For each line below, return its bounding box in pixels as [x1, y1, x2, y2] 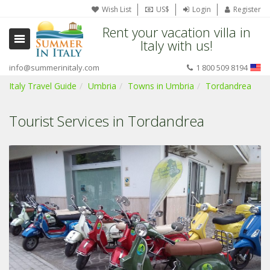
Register [233, 4, 261, 14]
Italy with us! [140, 36, 213, 54]
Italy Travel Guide [9, 80, 77, 92]
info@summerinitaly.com [9, 62, 99, 73]
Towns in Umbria [128, 80, 194, 92]
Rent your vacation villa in [102, 23, 251, 41]
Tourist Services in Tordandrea [9, 111, 204, 131]
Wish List [102, 4, 131, 14]
